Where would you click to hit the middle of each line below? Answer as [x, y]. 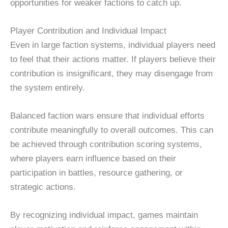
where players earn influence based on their [93, 158]
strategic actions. [43, 187]
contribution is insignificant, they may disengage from [111, 73]
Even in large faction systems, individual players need [113, 45]
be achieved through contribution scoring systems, [106, 144]
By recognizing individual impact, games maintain [104, 215]
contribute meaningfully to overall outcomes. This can [112, 130]
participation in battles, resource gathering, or [96, 173]
